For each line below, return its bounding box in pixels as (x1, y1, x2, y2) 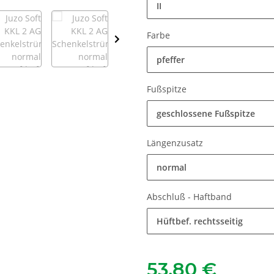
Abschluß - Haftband (147, 191, 234, 203)
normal (157, 161, 187, 174)
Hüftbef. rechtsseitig (157, 215, 243, 228)
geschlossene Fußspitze (157, 108, 255, 120)
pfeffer (157, 54, 185, 66)
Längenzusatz (147, 137, 206, 149)
